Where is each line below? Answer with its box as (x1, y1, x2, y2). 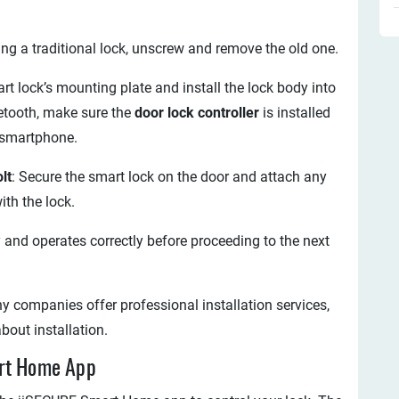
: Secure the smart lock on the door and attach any (12, 168, 327, 185)
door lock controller (134, 104, 259, 121)
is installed (259, 104, 330, 121)
